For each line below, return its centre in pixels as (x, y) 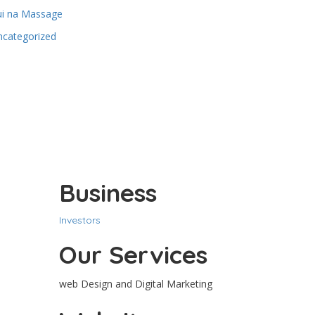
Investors (79, 220)
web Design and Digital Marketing (135, 284)
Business (108, 193)
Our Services (133, 255)
